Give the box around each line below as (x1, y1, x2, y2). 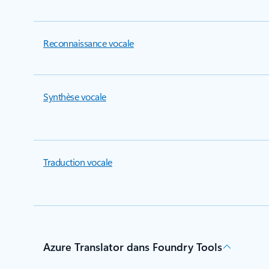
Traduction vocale (43, 156, 112, 168)
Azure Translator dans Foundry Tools (43, 240, 222, 254)
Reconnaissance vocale (43, 37, 134, 49)
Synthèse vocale (43, 90, 106, 103)
